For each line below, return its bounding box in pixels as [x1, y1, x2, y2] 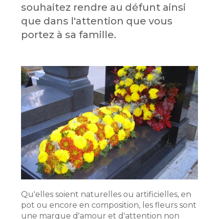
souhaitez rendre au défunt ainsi [21, 1, 186, 13]
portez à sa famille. [21, 29, 117, 41]
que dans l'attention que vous [21, 15, 173, 27]
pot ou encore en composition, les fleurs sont [21, 200, 197, 210]
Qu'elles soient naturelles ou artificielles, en [21, 190, 192, 199]
